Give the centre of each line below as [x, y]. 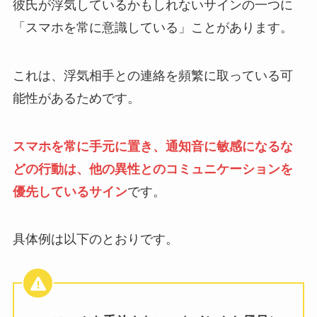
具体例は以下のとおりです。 [95, 240]
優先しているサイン [70, 191]
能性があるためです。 [76, 98]
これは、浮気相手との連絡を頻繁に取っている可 [152, 75]
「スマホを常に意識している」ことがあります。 [152, 27]
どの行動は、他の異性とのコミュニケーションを [152, 169]
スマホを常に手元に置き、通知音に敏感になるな [152, 146]
